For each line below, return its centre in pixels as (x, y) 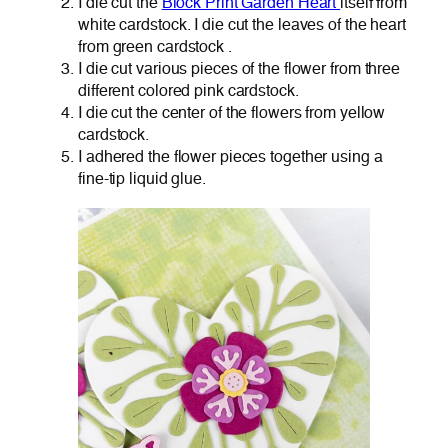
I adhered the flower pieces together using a (230, 158)
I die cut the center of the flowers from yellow (232, 114)
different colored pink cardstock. (188, 92)
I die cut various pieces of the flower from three (239, 70)
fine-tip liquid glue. (142, 180)
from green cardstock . (155, 48)
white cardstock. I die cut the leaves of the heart (242, 26)
